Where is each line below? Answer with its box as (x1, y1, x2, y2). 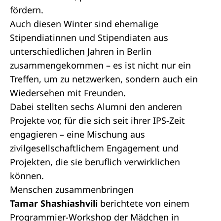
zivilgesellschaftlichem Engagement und (10, 142, 179, 154)
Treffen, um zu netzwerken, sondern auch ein (10, 73, 198, 85)
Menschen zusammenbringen (10, 184, 134, 195)
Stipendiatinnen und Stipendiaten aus (10, 32, 168, 43)
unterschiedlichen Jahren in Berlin (10, 45, 151, 57)
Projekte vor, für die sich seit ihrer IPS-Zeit (10, 114, 185, 126)
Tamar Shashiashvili (10, 197, 98, 209)
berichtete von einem (98, 197, 189, 209)
